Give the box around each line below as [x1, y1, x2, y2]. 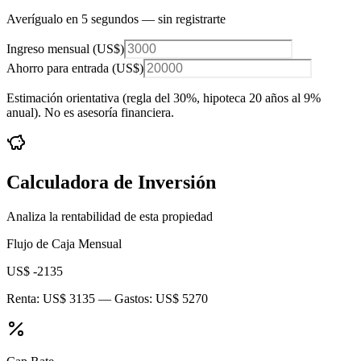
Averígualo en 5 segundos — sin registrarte [6, 12, 226, 27]
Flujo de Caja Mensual [6, 237, 122, 251]
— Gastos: [95, 292, 156, 306]
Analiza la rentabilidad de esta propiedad [6, 210, 213, 224]
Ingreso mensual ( [6, 42, 97, 56]
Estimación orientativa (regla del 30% [6, 91, 197, 106]
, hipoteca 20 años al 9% [197, 91, 321, 106]
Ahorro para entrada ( [6, 61, 116, 76]
